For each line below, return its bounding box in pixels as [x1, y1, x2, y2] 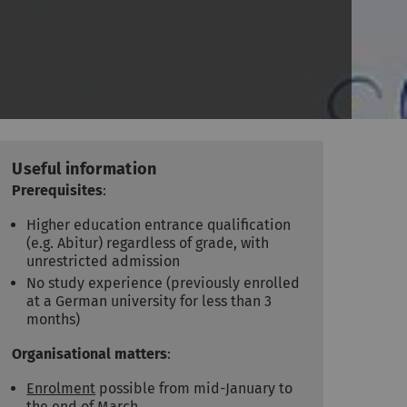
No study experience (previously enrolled [26, 274, 301, 293]
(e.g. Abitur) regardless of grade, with [26, 234, 270, 253]
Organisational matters [12, 345, 168, 363]
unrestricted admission [26, 253, 181, 271]
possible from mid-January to [95, 380, 293, 398]
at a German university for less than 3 [26, 293, 273, 311]
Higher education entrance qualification [26, 216, 292, 234]
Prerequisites [12, 182, 104, 200]
